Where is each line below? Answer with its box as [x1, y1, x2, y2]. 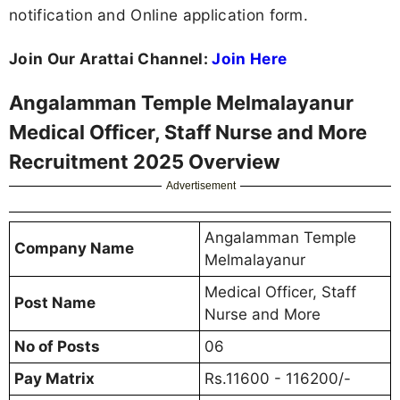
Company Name [14, 239, 134, 258]
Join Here [212, 49, 287, 69]
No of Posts [14, 337, 100, 356]
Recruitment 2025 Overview [9, 150, 280, 174]
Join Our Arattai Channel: [9, 49, 212, 69]
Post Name [14, 294, 96, 312]
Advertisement [166, 179, 237, 193]
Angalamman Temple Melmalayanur [9, 91, 354, 115]
